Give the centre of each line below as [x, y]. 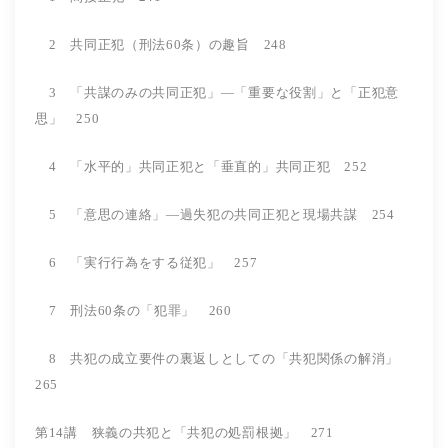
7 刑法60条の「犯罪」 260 [133, 310]
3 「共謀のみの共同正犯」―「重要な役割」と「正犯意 [217, 92]
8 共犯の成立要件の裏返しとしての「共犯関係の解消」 [224, 358]
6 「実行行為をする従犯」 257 [160, 262]
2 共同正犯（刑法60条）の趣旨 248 [161, 44]
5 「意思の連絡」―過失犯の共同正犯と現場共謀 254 [215, 214]
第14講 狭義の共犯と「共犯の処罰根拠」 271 [184, 432]
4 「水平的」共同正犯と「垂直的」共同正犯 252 [201, 166]
